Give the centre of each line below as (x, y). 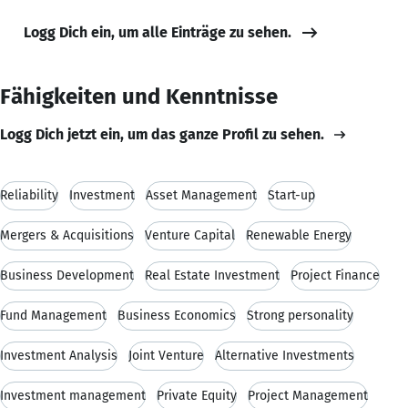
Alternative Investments (285, 355)
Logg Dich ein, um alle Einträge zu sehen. (158, 32)
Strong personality (300, 315)
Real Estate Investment (212, 275)
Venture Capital (190, 235)
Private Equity (197, 395)
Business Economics (177, 315)
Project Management (308, 395)
